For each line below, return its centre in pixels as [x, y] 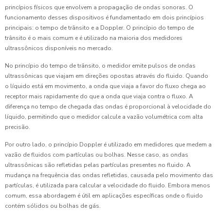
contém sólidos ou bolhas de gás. [53, 206]
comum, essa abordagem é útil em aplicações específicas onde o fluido [104, 195]
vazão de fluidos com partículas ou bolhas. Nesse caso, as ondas [97, 154]
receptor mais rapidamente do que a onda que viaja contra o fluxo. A [99, 96]
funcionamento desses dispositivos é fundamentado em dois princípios [104, 17]
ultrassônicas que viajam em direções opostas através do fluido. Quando [107, 76]
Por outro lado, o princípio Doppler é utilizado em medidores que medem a [108, 144]
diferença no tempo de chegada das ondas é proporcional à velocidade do [108, 106]
